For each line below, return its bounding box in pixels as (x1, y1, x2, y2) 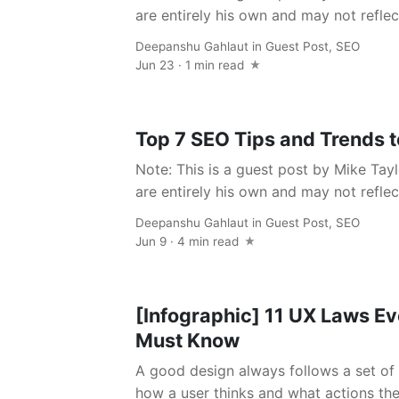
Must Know (135, 329, 240, 353)
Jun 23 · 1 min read (135, 57, 248, 72)
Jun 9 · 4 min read (135, 233, 242, 248)
